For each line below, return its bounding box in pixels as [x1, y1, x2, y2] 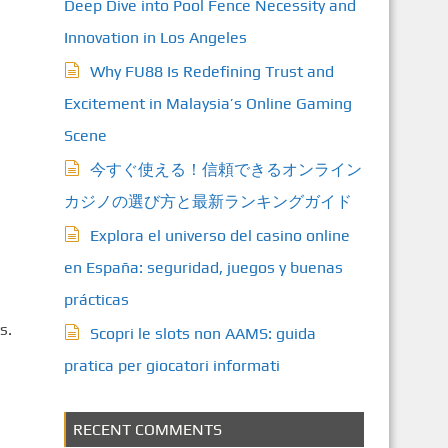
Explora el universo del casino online [89, 226, 350, 245]
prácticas [63, 290, 129, 309]
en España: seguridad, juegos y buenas [63, 258, 343, 277]
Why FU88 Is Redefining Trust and [89, 62, 334, 81]
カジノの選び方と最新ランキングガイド [63, 192, 352, 211]
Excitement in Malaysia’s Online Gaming [63, 94, 352, 113]
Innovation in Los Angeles [63, 28, 247, 47]
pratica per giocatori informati [63, 356, 280, 375]
